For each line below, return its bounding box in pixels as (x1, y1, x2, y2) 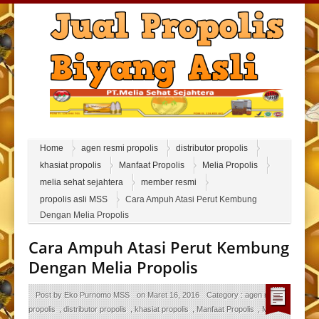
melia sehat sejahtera (40, 177, 123, 188)
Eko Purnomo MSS (64, 291, 130, 300)
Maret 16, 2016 (147, 291, 199, 300)
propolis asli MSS (40, 194, 108, 205)
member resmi (141, 177, 197, 188)
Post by (36, 291, 64, 300)
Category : (206, 291, 245, 300)
